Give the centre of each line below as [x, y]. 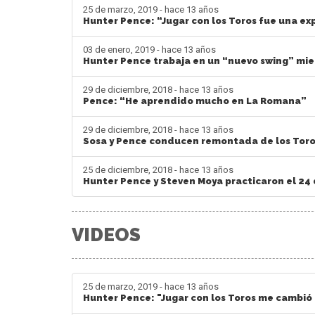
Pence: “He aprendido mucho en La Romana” [195, 101]
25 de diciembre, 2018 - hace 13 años [158, 169]
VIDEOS [106, 234]
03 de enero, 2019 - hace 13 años [149, 49]
